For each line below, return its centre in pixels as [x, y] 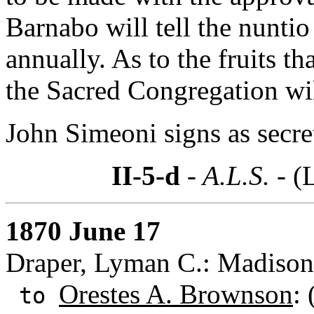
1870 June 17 [83, 231]
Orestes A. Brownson [176, 294]
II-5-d [146, 175]
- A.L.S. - [237, 175]
